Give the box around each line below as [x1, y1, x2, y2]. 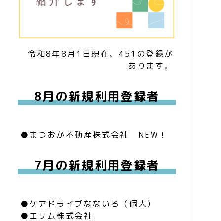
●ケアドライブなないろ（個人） [20, 198, 166, 209]
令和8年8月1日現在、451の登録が [28, 48, 174, 59]
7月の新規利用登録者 [34, 156, 160, 174]
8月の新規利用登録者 [34, 87, 160, 105]
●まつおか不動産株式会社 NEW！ [20, 129, 168, 140]
